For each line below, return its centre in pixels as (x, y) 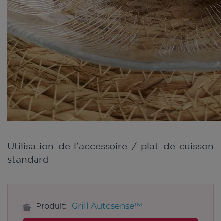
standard (28, 160)
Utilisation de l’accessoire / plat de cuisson (110, 146)
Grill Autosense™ (107, 206)
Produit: (51, 206)
